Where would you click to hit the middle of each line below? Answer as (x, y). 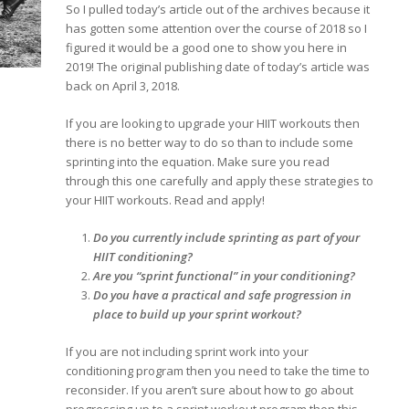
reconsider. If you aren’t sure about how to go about (210, 389)
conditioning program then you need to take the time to (218, 370)
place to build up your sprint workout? (199, 314)
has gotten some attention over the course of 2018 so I (217, 28)
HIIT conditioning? (145, 256)
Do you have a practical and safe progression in (223, 294)
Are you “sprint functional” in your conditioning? (226, 275)
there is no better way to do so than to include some (210, 142)
